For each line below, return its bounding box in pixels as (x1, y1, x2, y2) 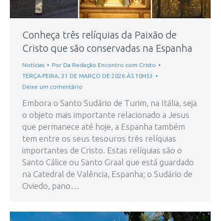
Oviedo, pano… (22, 181, 79, 191)
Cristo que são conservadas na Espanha (22, 42, 192, 54)
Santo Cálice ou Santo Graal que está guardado (22, 157, 194, 167)
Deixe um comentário (22, 83, 82, 90)
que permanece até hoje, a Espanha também (22, 122, 185, 132)
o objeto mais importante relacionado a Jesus (22, 110, 189, 120)
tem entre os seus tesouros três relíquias (22, 134, 176, 144)
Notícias (22, 62, 44, 69)
